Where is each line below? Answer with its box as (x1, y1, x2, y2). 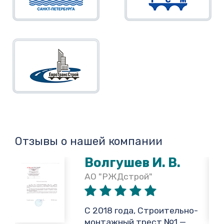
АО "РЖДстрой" (84, 171, 153, 182)
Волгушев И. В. (84, 155, 181, 170)
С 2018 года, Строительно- (84, 205, 198, 216)
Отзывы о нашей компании (15, 134, 162, 148)
